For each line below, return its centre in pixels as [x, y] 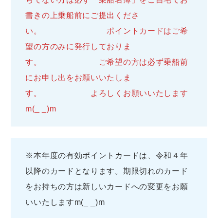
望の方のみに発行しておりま [78, 46]
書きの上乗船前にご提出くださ [82, 15]
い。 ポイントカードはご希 [107, 31]
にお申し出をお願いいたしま [78, 77]
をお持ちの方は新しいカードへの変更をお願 [107, 186]
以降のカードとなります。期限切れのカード [107, 171]
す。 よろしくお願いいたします [107, 93]
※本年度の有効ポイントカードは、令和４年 [107, 155]
